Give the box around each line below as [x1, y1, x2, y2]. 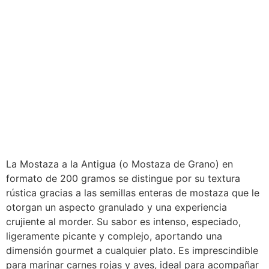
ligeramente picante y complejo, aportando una [6, 230, 222, 243]
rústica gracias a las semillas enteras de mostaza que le [6, 187, 259, 199]
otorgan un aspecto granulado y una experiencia [6, 201, 227, 214]
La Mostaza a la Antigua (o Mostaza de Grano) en [6, 158, 233, 171]
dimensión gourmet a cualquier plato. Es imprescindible [6, 244, 258, 257]
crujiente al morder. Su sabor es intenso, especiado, [6, 216, 241, 228]
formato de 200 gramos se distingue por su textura [6, 172, 240, 185]
